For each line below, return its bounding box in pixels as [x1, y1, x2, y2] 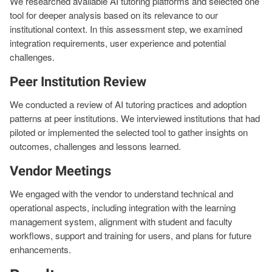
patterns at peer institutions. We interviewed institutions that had [10, 111, 260, 124]
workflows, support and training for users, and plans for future [10, 229, 251, 242]
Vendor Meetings [10, 163, 111, 179]
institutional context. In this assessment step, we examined [10, 22, 242, 35]
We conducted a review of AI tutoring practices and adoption [10, 97, 246, 110]
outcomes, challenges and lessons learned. [10, 139, 181, 152]
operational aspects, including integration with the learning [10, 201, 236, 214]
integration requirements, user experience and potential [10, 36, 226, 49]
